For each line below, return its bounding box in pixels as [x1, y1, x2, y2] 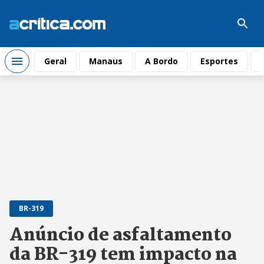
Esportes [200, 55, 238, 67]
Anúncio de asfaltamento [9, 222, 232, 250]
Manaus [89, 55, 123, 67]
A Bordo [145, 55, 178, 67]
